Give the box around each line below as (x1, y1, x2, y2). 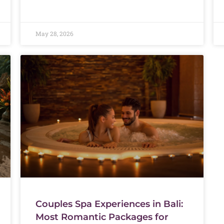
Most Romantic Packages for (35, 211, 168, 222)
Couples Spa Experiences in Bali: (35, 198, 183, 209)
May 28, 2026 (35, 29, 73, 37)
